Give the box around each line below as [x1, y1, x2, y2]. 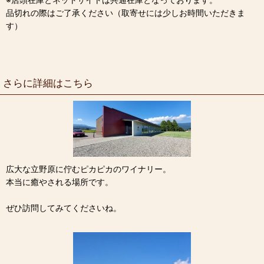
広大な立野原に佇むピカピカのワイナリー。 [6, 163, 171, 174]
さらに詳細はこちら [3, 77, 93, 90]
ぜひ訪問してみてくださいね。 [6, 202, 121, 213]
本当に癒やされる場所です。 [6, 176, 113, 187]
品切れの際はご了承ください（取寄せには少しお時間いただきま [6, 8, 245, 18]
